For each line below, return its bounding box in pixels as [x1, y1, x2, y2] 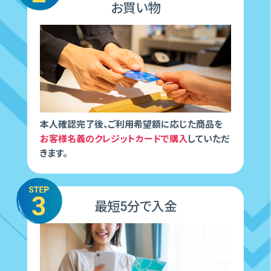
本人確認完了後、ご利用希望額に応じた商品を [40, 119, 223, 130]
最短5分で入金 [94, 198, 177, 214]
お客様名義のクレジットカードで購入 [40, 133, 188, 145]
